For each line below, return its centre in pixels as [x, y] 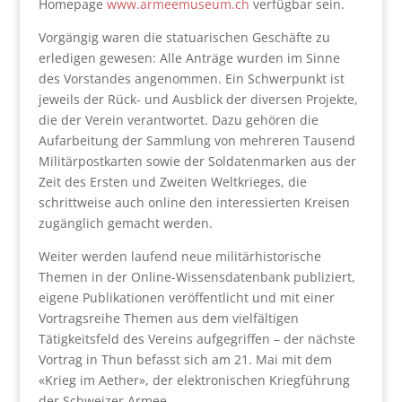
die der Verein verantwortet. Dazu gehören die [178, 120]
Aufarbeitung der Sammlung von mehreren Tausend [197, 140]
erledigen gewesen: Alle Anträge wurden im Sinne [189, 58]
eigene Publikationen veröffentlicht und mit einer [186, 297]
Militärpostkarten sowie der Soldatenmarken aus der [197, 161]
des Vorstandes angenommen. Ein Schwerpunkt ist [191, 79]
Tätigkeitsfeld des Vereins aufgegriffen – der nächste [197, 339]
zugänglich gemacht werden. [125, 223]
